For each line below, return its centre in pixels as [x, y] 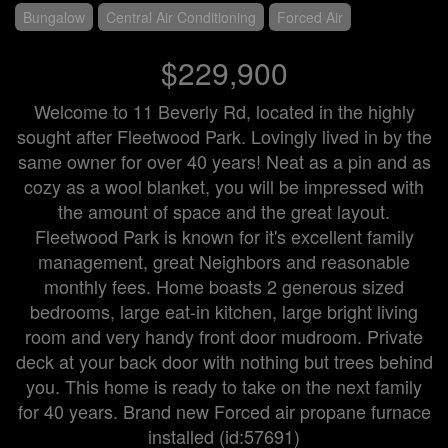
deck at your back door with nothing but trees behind [224, 361]
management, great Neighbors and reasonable [224, 261]
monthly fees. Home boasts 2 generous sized [224, 286]
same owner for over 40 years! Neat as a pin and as [224, 161]
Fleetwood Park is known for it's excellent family [224, 236]
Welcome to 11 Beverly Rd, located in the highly [224, 111]
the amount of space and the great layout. [224, 211]
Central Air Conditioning [181, 17]
